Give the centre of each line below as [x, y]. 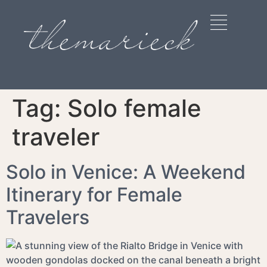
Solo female [134, 108]
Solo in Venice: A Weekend [126, 172]
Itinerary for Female [94, 195]
